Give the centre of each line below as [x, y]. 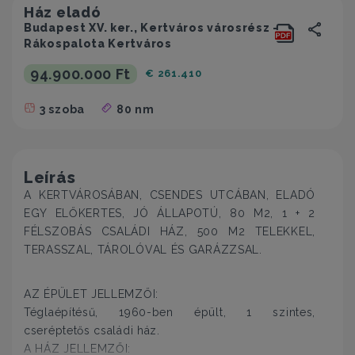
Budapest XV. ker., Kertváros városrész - [151, 28]
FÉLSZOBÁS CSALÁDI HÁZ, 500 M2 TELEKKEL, [170, 231]
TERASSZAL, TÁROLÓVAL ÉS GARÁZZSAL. [143, 250]
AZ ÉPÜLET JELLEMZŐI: [91, 294]
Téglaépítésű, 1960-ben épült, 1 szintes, [170, 312]
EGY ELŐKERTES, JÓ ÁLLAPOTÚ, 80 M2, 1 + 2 [170, 213]
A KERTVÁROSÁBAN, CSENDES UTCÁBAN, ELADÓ [170, 195]
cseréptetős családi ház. [92, 330]
